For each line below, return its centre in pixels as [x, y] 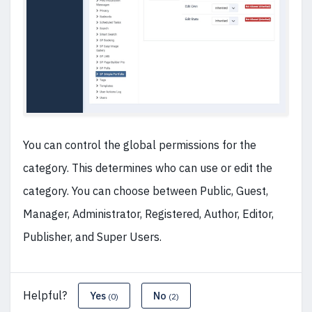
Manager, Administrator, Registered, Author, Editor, [148, 214]
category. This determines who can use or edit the [148, 168]
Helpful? [45, 296]
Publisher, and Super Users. [92, 237]
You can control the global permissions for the [140, 145]
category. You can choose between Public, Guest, [146, 191]
